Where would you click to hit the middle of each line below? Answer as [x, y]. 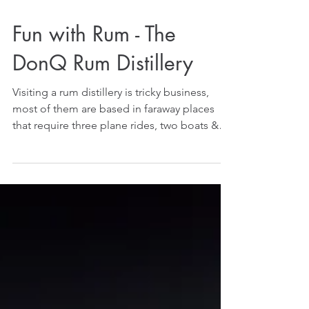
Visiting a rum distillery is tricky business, [111, 92]
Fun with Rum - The [94, 34]
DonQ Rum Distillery [103, 63]
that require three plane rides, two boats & [116, 125]
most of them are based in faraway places [113, 109]
